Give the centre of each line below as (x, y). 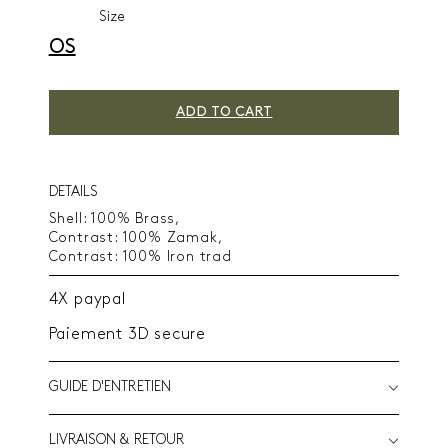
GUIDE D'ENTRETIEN (109, 387)
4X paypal (87, 299)
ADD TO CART (224, 112)
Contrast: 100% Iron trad (140, 257)
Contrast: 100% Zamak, (135, 238)
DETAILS (73, 192)
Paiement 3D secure (127, 334)
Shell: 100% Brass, (114, 219)
